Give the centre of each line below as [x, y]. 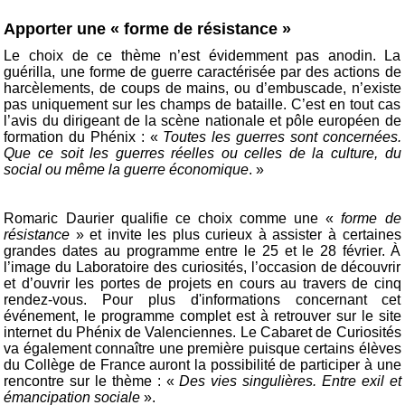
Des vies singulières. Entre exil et [290, 381]
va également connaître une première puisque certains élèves [202, 349]
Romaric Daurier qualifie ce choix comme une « [173, 219]
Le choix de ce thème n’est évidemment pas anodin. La [202, 56]
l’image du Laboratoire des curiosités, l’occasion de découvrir [202, 268]
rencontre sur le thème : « [92, 381]
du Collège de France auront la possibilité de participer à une [202, 365]
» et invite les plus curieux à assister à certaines [235, 235]
